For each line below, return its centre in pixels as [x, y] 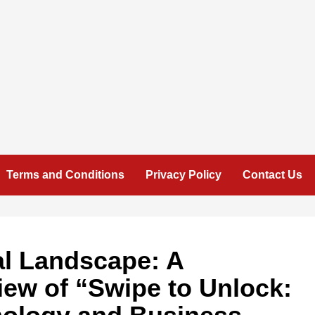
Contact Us [272, 175]
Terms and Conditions [65, 175]
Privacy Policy [184, 175]
